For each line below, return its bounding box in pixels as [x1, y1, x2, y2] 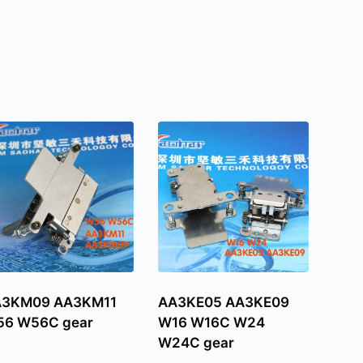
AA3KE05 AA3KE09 [157, 293, 289, 310]
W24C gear [157, 334, 234, 351]
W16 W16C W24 [157, 314, 265, 331]
